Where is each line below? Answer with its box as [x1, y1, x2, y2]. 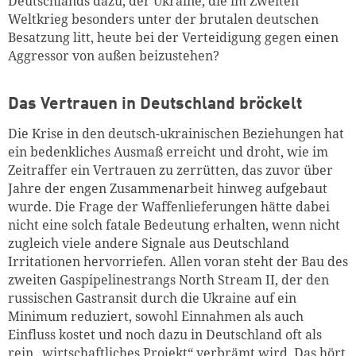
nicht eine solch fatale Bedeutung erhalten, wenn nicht [8, 215, 340, 234]
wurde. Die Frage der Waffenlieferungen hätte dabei [8, 197, 330, 215]
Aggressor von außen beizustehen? [8, 46, 219, 64]
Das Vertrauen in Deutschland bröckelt [8, 96, 302, 114]
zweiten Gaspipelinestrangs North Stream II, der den [8, 270, 329, 288]
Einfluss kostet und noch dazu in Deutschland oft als [8, 325, 322, 343]
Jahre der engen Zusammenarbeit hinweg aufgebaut [8, 179, 327, 197]
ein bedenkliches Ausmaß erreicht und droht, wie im [8, 142, 328, 161]
